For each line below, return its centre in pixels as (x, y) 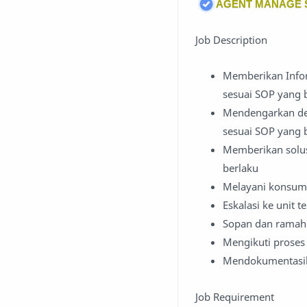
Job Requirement (235, 296)
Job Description (231, 39)
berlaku (241, 168)
